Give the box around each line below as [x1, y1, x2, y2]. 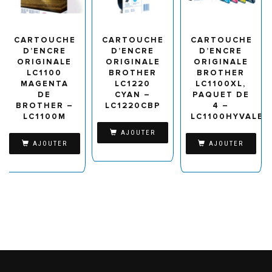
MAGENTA [20, 79, 69, 89]
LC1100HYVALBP [190, 112, 271, 122]
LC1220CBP [104, 101, 161, 111]
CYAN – [115, 90, 151, 100]
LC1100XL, [195, 79, 246, 89]
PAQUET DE [192, 90, 250, 100]
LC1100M [22, 112, 66, 122]
